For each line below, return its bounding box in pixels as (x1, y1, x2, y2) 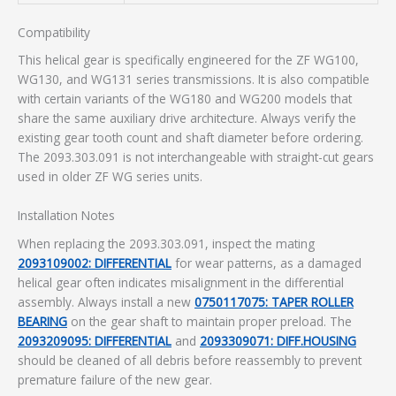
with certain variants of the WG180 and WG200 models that (18, 90, 352, 108)
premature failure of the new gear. (18, 370, 212, 388)
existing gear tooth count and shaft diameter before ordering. (18, 129, 363, 147)
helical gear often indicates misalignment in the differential (18, 273, 344, 291)
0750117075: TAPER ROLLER (194, 293, 354, 310)
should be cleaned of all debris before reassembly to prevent (18, 351, 362, 369)
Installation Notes (18, 207, 115, 225)
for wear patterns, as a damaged (171, 254, 362, 271)
